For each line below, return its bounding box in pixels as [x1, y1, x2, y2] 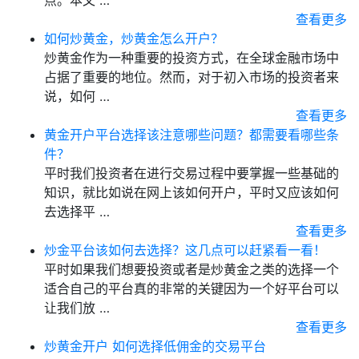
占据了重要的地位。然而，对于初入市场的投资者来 [44, 69, 339, 85]
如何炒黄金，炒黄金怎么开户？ [44, 30, 224, 46]
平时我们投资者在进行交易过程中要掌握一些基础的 [44, 165, 339, 181]
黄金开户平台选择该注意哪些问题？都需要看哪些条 [44, 127, 339, 143]
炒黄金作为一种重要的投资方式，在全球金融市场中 [44, 50, 339, 66]
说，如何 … [44, 88, 110, 104]
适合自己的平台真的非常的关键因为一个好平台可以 [44, 280, 339, 296]
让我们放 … [44, 300, 110, 316]
